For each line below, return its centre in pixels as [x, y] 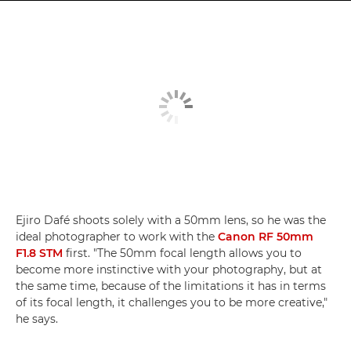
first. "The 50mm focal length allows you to [182, 253]
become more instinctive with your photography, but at [169, 269]
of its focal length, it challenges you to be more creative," [172, 302]
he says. [37, 318]
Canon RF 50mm [266, 236]
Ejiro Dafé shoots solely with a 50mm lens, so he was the [171, 220]
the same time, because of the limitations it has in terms [171, 286]
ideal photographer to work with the [117, 236]
